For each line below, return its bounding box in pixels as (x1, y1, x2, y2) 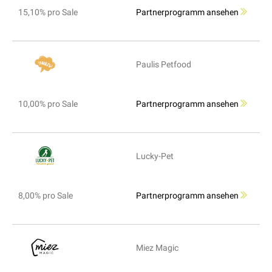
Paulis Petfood (136, 59, 191, 70)
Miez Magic (136, 243, 178, 253)
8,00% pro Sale (18, 191, 73, 201)
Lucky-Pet (136, 151, 174, 161)
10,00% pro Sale (18, 99, 78, 109)
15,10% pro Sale (18, 7, 78, 18)
